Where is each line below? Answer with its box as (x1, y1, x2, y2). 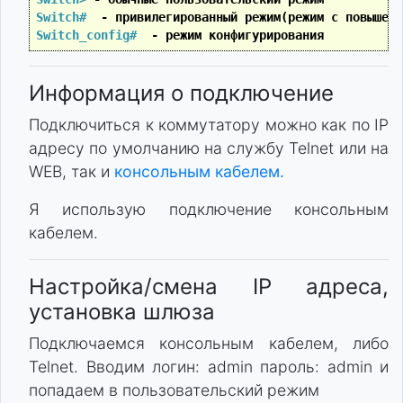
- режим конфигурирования (143, 28, 324, 43)
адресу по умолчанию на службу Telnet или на (29, 139, 389, 158)
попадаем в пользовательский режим (29, 381, 319, 400)
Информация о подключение (29, 80, 334, 107)
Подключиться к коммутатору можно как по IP (29, 115, 389, 135)
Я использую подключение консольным (29, 200, 389, 219)
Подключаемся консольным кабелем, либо (29, 334, 389, 354)
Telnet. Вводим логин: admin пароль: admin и (29, 357, 389, 377)
